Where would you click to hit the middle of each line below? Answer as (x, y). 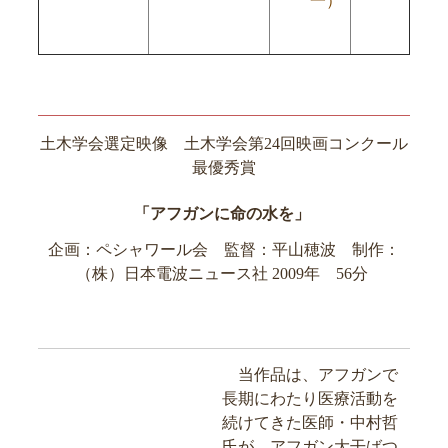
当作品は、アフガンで (310, 374)
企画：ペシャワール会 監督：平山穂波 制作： (224, 250)
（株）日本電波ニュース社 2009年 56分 (222, 274)
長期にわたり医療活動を (310, 398)
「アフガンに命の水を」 (224, 213)
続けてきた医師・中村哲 (310, 422)
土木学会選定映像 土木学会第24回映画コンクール (224, 143)
